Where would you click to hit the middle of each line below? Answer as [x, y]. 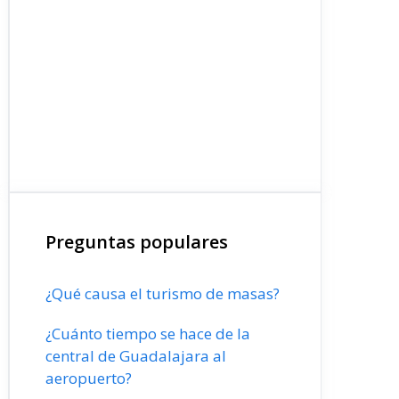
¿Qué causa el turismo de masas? [163, 293]
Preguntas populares [137, 242]
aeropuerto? [89, 378]
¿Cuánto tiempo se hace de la [148, 334]
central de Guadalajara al [136, 356]
